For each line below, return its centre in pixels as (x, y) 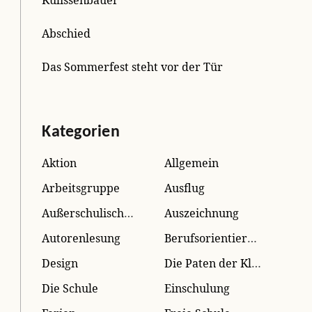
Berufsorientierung (252, 238)
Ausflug (185, 188)
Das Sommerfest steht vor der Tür (133, 67)
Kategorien (81, 132)
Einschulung (197, 288)
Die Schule (70, 288)
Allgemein (192, 163)
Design (60, 263)
